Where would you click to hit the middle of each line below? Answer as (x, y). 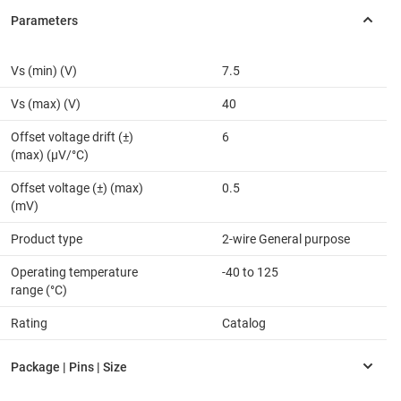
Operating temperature (74, 272)
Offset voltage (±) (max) (77, 188)
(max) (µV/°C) (50, 154)
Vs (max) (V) (46, 103)
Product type (47, 239)
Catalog (244, 323)
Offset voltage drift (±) (72, 137)
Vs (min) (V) (44, 70)
